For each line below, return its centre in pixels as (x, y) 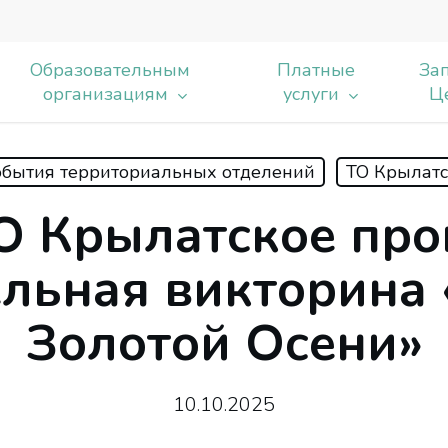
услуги (310, 94)
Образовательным (110, 70)
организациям (105, 94)
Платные (315, 70)
